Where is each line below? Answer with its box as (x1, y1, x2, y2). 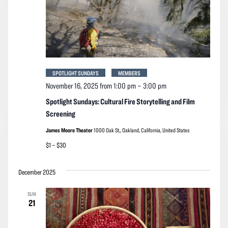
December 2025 (18, 167, 55, 176)
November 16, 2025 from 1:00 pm (45, 80, 136, 90)
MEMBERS (118, 69, 140, 76)
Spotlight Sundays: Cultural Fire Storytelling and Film (45, 96, 195, 106)
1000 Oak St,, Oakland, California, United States (93, 126, 189, 133)
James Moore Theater (45, 126, 94, 133)
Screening (45, 108, 75, 118)
